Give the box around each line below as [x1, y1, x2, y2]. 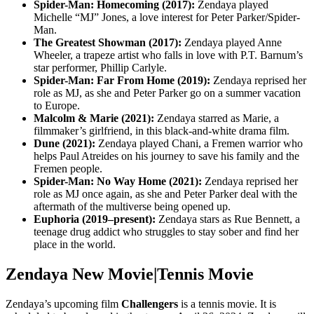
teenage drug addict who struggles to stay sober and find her [34, 226, 299, 238]
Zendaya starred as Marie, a [154, 112, 279, 125]
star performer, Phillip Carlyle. [34, 62, 167, 74]
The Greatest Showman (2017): [34, 36, 182, 49]
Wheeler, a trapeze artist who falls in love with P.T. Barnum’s [34, 49, 303, 62]
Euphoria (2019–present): [34, 213, 156, 226]
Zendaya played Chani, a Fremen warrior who [95, 137, 303, 150]
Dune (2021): [34, 137, 95, 150]
